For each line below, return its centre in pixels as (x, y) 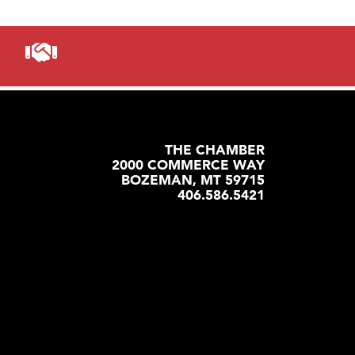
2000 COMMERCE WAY (188, 165)
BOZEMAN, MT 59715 (193, 180)
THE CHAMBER (215, 150)
